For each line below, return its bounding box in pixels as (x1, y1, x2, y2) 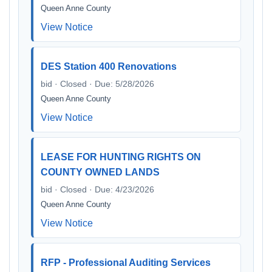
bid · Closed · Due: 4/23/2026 (41, 185, 154, 194)
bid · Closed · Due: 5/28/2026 (41, 79, 154, 89)
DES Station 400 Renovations (41, 61, 177, 72)
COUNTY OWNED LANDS (41, 167, 160, 177)
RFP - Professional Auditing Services (41, 257, 211, 268)
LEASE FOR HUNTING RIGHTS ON (41, 152, 201, 162)
